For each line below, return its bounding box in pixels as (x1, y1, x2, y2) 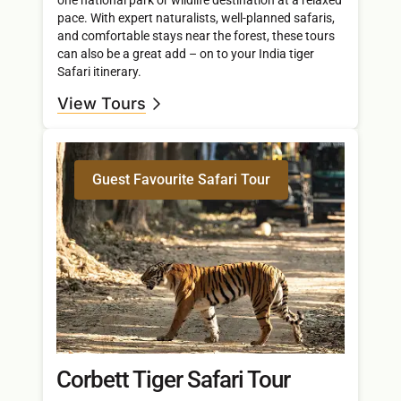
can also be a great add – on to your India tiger (57, 46, 314, 61)
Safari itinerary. (57, 64, 141, 79)
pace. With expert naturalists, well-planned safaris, (57, 10, 335, 25)
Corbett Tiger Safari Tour (56, 366, 290, 394)
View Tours (57, 94, 146, 114)
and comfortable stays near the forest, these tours (57, 28, 335, 43)
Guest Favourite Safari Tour (92, 171, 270, 189)
